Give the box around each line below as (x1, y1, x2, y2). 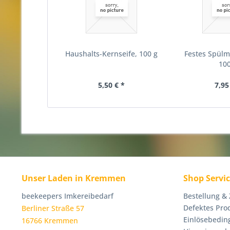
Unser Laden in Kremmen (22, 172, 126, 184)
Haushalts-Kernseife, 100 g (65, 49, 158, 59)
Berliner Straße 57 (22, 203, 84, 213)
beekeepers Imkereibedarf (22, 191, 113, 201)
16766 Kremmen (22, 216, 78, 225)
